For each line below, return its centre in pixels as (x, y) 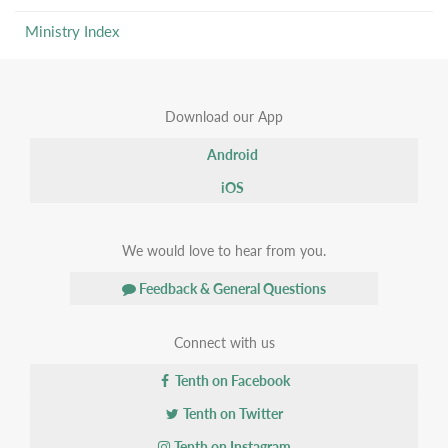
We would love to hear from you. (224, 250)
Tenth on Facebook (231, 380)
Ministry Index (72, 30)
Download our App (224, 116)
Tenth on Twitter (231, 413)
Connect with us (224, 342)
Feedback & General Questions (231, 288)
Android (231, 154)
